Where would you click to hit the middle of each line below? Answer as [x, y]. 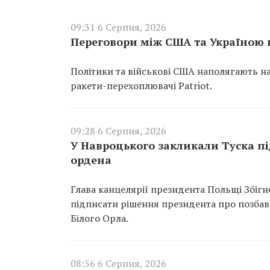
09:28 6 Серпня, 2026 [118, 130]
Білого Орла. [99, 218]
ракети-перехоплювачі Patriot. [141, 85]
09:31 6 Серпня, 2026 [118, 27]
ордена [91, 159]
